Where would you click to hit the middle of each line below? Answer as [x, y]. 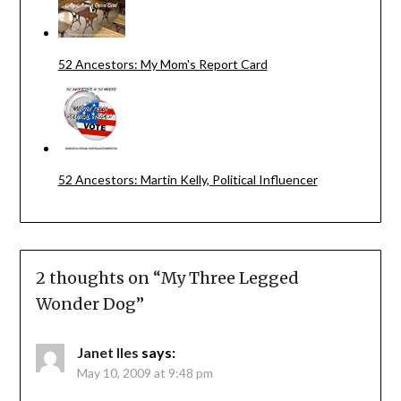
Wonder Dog [85, 304]
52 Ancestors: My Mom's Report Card [162, 64]
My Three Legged [230, 278]
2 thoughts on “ [98, 278]
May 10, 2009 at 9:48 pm [145, 373]
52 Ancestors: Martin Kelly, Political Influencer [188, 180]
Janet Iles [107, 353]
